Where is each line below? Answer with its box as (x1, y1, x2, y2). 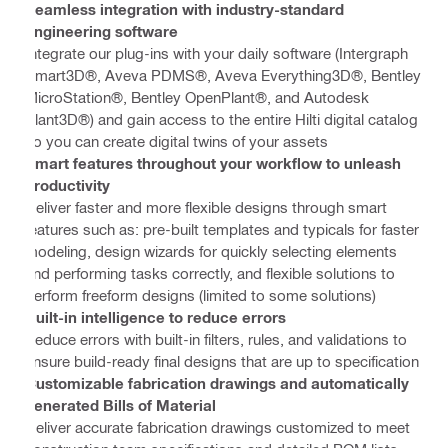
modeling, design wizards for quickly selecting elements (25, 242, 397, 260)
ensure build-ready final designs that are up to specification (25, 352, 419, 370)
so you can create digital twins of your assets (25, 132, 328, 150)
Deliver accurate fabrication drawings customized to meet (25, 418, 410, 436)
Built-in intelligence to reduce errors (25, 308, 286, 326)
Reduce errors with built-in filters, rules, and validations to (25, 330, 407, 348)
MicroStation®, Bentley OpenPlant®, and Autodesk (25, 88, 369, 106)
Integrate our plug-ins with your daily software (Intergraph (25, 44, 408, 62)
